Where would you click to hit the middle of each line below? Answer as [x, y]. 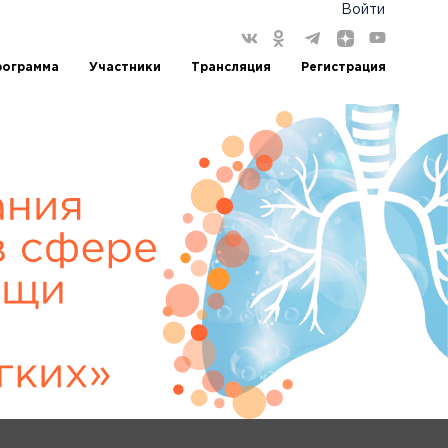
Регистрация [343, 67]
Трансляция [231, 67]
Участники [125, 67]
